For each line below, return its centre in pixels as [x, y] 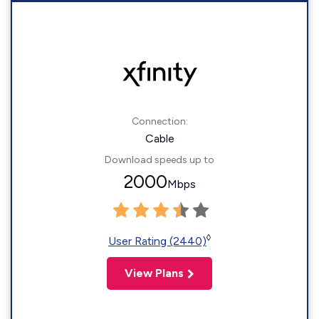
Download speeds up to [159, 160]
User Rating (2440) [157, 241]
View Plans [154, 273]
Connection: [159, 122]
